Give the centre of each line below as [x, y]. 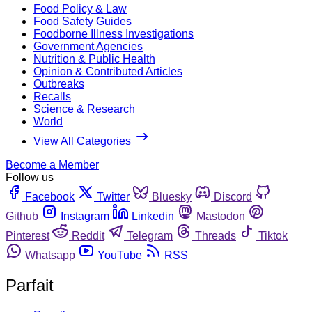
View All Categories [84, 141]
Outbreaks [59, 84]
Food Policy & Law [80, 8]
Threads [216, 235]
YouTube [120, 255]
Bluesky [172, 196]
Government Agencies [88, 46]
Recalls [52, 96]
